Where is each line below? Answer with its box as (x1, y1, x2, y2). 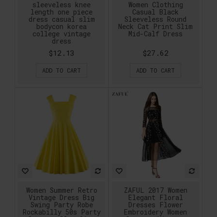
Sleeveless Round (124, 14, 186, 24)
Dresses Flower (128, 200, 183, 209)
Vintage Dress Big (29, 192, 94, 202)
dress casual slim (28, 14, 95, 24)
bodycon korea (36, 21, 87, 31)
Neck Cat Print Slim (118, 21, 193, 31)
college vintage (32, 29, 91, 38)
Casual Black (132, 7, 179, 16)
